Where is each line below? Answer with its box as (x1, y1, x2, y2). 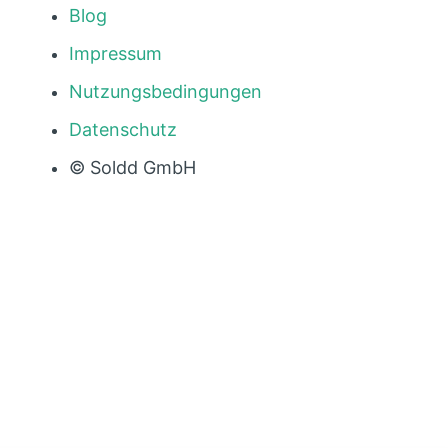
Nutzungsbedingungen (69, 81, 263, 102)
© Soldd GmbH (69, 157, 197, 178)
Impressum (69, 43, 163, 64)
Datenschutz (69, 119, 178, 140)
